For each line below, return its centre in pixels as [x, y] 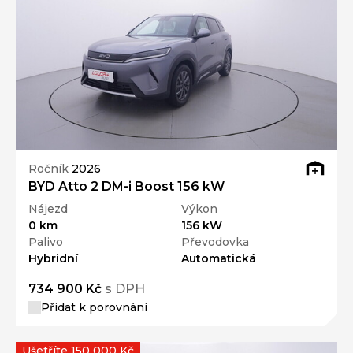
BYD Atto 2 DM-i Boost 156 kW [126, 186]
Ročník [50, 169]
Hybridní [53, 258]
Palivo [46, 242]
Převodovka [215, 242]
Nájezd [48, 208]
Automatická [219, 258]
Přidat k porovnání [94, 307]
